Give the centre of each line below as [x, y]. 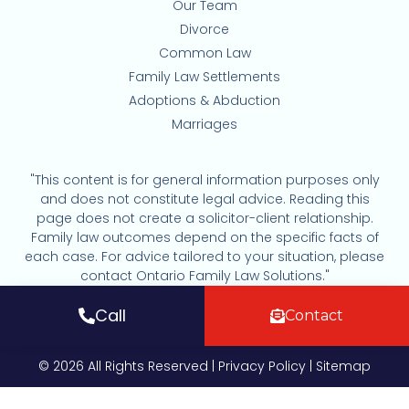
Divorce [204, 29]
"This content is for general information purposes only [204, 180]
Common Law [204, 53]
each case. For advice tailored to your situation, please [204, 257]
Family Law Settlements [204, 77]
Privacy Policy [262, 366]
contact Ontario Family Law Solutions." [204, 276]
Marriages [204, 124]
